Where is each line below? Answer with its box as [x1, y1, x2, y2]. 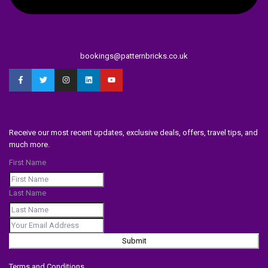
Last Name [9, 188, 47, 197]
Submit [121, 236, 147, 245]
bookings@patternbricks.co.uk [80, 51, 188, 60]
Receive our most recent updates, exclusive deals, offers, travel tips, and [9, 127, 258, 137]
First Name [9, 157, 47, 167]
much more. [9, 139, 50, 149]
